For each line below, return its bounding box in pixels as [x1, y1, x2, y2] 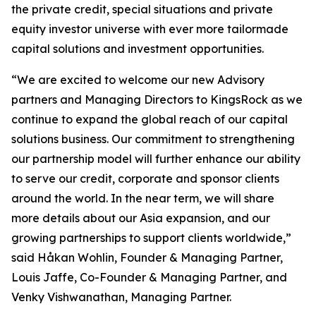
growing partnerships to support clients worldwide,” [11, 231, 291, 245]
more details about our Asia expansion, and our [11, 211, 270, 225]
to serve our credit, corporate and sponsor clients [11, 171, 279, 186]
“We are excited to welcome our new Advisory [11, 73, 265, 87]
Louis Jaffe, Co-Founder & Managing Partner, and [11, 270, 287, 284]
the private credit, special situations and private [11, 2, 273, 16]
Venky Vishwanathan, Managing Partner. [11, 290, 231, 304]
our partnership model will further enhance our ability [11, 152, 300, 166]
